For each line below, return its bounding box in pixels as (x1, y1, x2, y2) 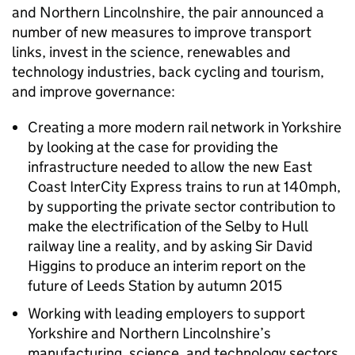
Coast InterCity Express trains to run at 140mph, (28, 177, 341, 196)
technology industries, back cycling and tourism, (12, 63, 324, 81)
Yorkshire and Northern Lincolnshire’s (28, 324, 271, 342)
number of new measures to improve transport (12, 23, 311, 41)
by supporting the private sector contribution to (28, 197, 335, 216)
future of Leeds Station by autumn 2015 (28, 277, 282, 295)
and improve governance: (12, 82, 175, 101)
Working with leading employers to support (28, 304, 305, 323)
